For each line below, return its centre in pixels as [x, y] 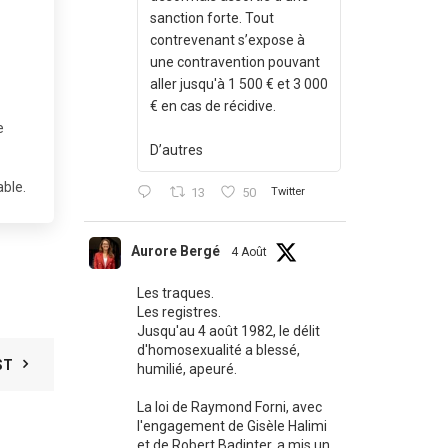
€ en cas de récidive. [212, 106]
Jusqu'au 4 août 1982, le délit [228, 331]
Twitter [287, 192]
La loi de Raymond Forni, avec [229, 407]
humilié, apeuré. [186, 369]
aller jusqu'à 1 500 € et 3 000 [238, 84]
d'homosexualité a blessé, [218, 350]
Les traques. [175, 293]
